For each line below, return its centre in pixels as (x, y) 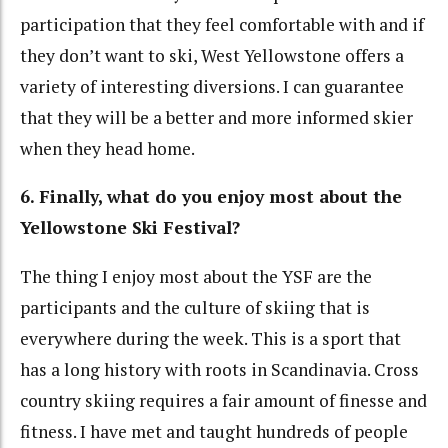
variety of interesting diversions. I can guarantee (212, 86)
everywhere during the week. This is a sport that (210, 338)
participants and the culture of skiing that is (195, 307)
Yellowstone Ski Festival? (130, 228)
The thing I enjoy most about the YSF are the (196, 276)
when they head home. (107, 148)
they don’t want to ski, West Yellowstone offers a (212, 55)
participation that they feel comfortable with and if (222, 24)
